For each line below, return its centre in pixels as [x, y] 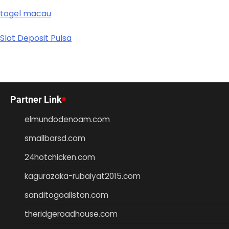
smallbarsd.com [55, 138]
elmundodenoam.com [67, 119]
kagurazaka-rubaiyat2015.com [83, 176]
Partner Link [36, 99]
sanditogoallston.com [66, 195]
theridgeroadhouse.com [71, 214]
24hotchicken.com [60, 157]
